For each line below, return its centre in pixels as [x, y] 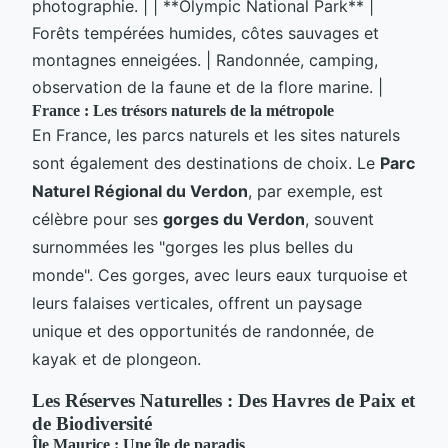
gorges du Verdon [234, 218]
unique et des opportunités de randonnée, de [203, 330]
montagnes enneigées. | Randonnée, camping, [205, 59]
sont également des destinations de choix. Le [206, 162]
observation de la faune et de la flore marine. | [207, 86]
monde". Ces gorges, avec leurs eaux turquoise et [220, 274]
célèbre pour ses [97, 218]
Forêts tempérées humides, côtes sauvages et [205, 32]
